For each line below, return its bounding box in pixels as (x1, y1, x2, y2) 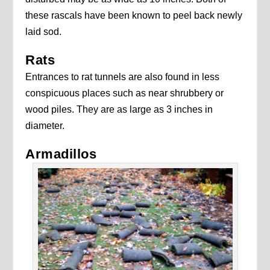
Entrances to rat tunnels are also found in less (25, 71, 220, 82)
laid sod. (25, 26, 62, 37)
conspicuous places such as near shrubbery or (25, 87, 224, 98)
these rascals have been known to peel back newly (25, 10, 243, 20)
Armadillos (25, 146, 97, 162)
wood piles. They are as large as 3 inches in (25, 104, 213, 115)
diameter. (25, 120, 65, 131)
